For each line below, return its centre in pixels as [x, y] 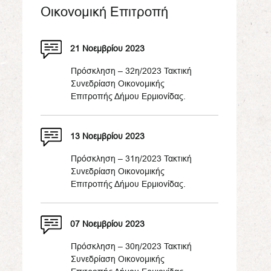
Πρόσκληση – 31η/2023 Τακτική [131, 158]
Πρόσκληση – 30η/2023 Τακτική [131, 246]
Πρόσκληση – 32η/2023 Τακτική [131, 71]
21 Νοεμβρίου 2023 [107, 49]
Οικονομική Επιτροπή [104, 12]
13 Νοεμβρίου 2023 [107, 136]
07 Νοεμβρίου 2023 [107, 224]
